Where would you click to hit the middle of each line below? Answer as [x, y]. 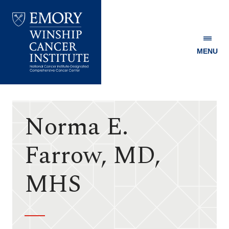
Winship [28, 87]
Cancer [26, 97]
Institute [31, 108]
